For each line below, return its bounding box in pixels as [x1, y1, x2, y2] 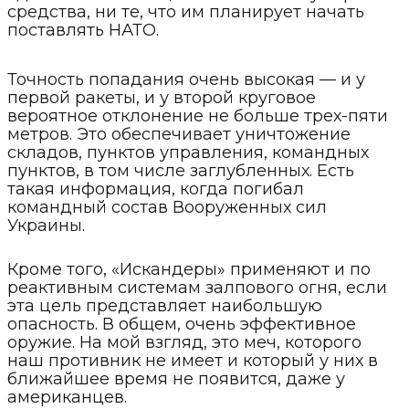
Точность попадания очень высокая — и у [7, 68, 365, 89]
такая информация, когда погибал [7, 178, 304, 199]
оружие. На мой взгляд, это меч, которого [7, 331, 362, 352]
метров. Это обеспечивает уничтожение [7, 123, 351, 144]
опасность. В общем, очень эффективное [7, 313, 356, 334]
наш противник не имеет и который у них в [7, 350, 378, 371]
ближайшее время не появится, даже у [7, 368, 345, 389]
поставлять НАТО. [7, 19, 159, 40]
